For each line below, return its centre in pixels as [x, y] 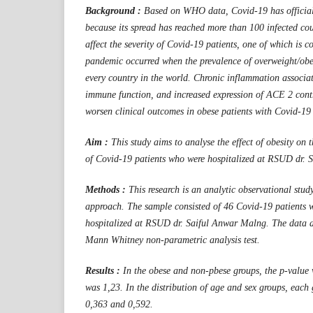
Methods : [107, 189]
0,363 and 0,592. [119, 304]
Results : [104, 270]
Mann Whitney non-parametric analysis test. [173, 240]
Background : [115, 10]
